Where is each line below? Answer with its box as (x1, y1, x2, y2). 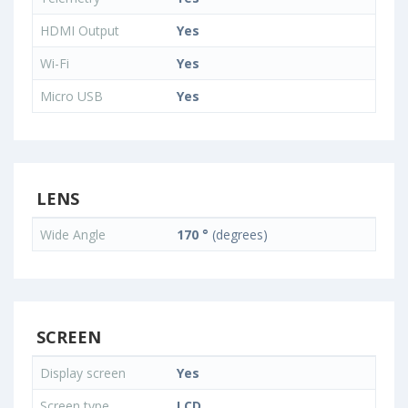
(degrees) (209, 225, 268, 243)
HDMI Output (40, 21, 123, 39)
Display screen (40, 363, 129, 382)
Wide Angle (40, 225, 109, 243)
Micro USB (40, 87, 103, 105)
